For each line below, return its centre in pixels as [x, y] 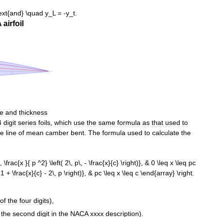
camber [57, 132]
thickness [33, 112]
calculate [166, 132]
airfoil [14, 23]
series [27, 122]
